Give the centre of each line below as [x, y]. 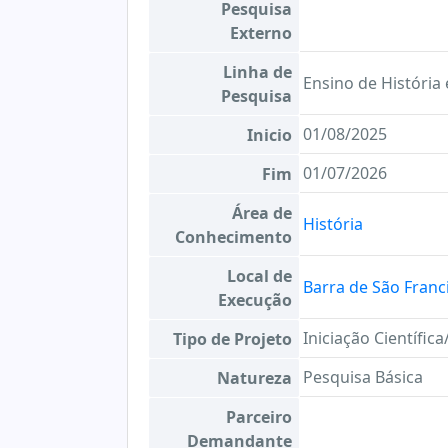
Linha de [257, 72]
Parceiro [259, 417]
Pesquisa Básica [363, 377]
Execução [255, 300]
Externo [261, 33]
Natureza [254, 378]
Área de [262, 213]
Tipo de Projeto [232, 339]
